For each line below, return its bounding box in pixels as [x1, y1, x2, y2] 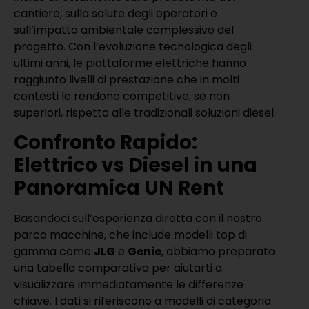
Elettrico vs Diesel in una [14, 152, 257, 179]
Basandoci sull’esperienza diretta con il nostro [14, 210, 262, 227]
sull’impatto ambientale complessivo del [14, 22, 234, 39]
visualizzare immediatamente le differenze [14, 277, 243, 293]
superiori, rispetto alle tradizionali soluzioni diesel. [14, 105, 276, 121]
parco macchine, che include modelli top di [14, 227, 247, 243]
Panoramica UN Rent [14, 175, 224, 202]
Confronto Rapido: [14, 129, 197, 157]
